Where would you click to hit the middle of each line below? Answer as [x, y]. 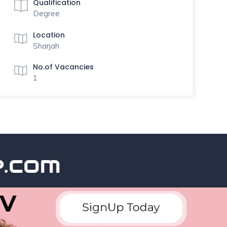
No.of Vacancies [63, 67]
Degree [46, 13]
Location [49, 35]
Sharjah [46, 46]
